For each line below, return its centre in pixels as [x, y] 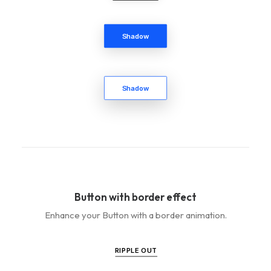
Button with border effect [135, 197]
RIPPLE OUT [135, 250]
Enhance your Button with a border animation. [135, 215]
